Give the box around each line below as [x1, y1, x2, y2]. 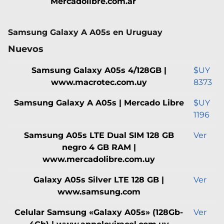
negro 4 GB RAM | [61, 142, 136, 152]
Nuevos [8, 43, 43, 54]
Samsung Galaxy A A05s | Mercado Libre [13, 97, 184, 107]
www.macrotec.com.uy [50, 77, 147, 87]
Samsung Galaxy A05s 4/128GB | [31, 65, 166, 75]
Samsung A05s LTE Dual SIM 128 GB [23, 130, 174, 140]
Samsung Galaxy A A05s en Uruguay [8, 27, 162, 37]
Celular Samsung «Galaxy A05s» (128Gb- [14, 207, 183, 217]
